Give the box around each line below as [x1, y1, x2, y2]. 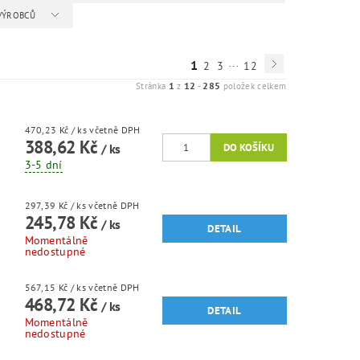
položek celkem [220, 80, 287, 92]
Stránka [135, 80, 169, 92]
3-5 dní [24, 157, 63, 172]
